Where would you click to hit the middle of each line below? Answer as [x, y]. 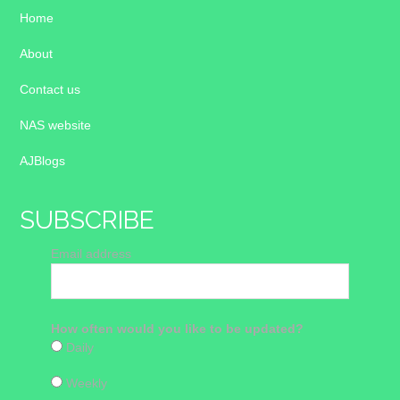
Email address [92, 254]
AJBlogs [43, 161]
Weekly [85, 383]
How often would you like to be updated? [178, 329]
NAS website [56, 125]
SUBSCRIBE [87, 221]
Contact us [50, 90]
